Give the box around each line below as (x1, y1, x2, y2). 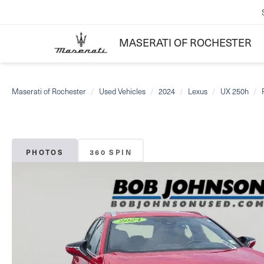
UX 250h (220, 86, 249, 97)
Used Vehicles (99, 86, 146, 97)
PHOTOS (25, 147, 64, 157)
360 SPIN (89, 147, 133, 157)
